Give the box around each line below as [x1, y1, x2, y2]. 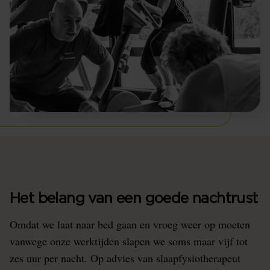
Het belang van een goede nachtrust [10, 192, 258, 206]
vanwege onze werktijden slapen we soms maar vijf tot [10, 234, 248, 248]
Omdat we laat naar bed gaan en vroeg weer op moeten [10, 217, 250, 231]
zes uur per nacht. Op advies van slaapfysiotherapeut [10, 251, 240, 265]
